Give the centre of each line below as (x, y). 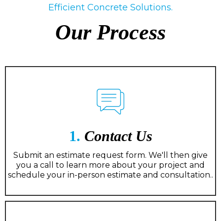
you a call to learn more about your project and (110, 165)
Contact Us (116, 136)
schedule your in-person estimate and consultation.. (110, 175)
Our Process (110, 32)
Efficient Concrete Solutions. (110, 7)
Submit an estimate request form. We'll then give (110, 155)
